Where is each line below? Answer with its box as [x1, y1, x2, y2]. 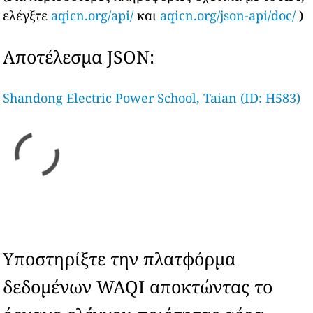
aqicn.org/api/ [51, 7, 134, 24]
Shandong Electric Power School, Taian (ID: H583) [3, 89, 301, 106]
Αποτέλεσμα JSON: [3, 45, 155, 68]
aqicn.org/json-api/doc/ [160, 7, 296, 24]
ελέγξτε [3, 7, 52, 24]
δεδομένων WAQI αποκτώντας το [3, 275, 273, 298]
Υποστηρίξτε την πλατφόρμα [3, 247, 236, 270]
